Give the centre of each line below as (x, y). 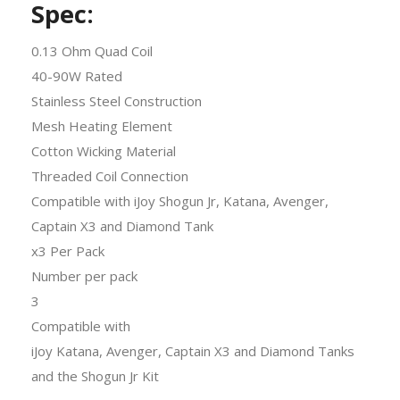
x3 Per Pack (68, 250)
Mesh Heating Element (102, 125)
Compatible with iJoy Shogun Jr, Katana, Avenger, (180, 200)
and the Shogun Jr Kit (95, 375)
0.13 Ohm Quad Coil (92, 50)
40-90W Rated (77, 75)
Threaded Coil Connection (110, 175)
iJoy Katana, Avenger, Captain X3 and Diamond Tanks (193, 350)
